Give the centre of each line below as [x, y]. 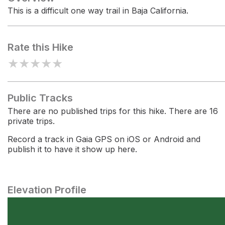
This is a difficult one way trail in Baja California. [98, 11]
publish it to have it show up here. [72, 149]
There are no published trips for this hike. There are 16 [113, 111]
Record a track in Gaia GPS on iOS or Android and [104, 139]
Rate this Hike [40, 47]
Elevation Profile [47, 190]
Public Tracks [40, 98]
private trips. [31, 121]
